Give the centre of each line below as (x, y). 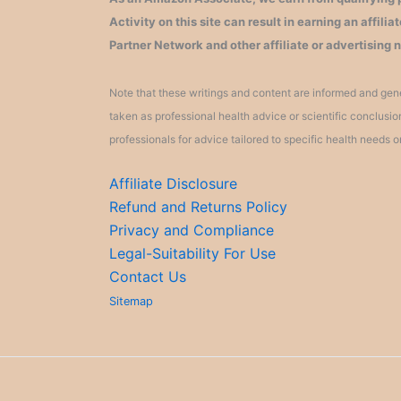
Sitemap (131, 301)
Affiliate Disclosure (173, 183)
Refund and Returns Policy (198, 207)
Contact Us (148, 277)
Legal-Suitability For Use (192, 253)
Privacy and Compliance (192, 230)
